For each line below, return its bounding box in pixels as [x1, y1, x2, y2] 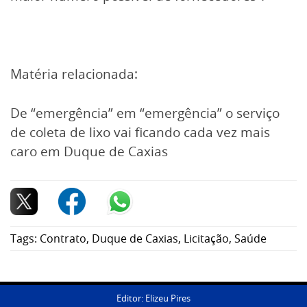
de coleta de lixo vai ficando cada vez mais [10, 123, 270, 141]
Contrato [40, 231, 86, 247]
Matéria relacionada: [10, 64, 138, 83]
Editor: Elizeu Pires [116, 293, 191, 305]
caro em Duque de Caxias [10, 142, 168, 160]
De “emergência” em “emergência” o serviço [10, 103, 280, 122]
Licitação [184, 231, 229, 247]
